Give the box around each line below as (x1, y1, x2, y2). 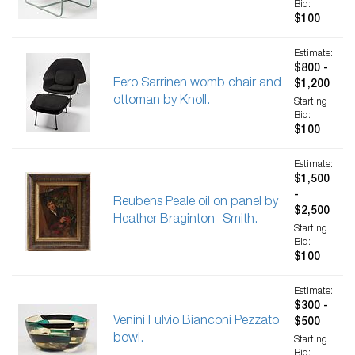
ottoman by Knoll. (113, 95, 210, 109)
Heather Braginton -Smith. (113, 214, 258, 227)
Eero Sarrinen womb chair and (113, 78, 281, 91)
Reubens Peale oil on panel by (113, 197, 278, 210)
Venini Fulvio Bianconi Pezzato (113, 315, 279, 329)
